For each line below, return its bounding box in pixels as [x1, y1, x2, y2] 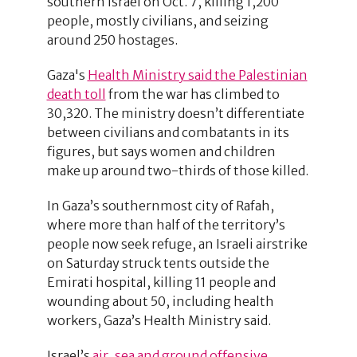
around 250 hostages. [46, 31, 178, 48]
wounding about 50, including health [46, 292, 274, 309]
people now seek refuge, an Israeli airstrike [46, 235, 308, 252]
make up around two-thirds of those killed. [46, 162, 308, 178]
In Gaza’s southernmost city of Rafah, [46, 197, 274, 214]
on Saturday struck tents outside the [46, 254, 269, 271]
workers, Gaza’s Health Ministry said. [46, 312, 271, 328]
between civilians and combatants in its [46, 124, 289, 140]
